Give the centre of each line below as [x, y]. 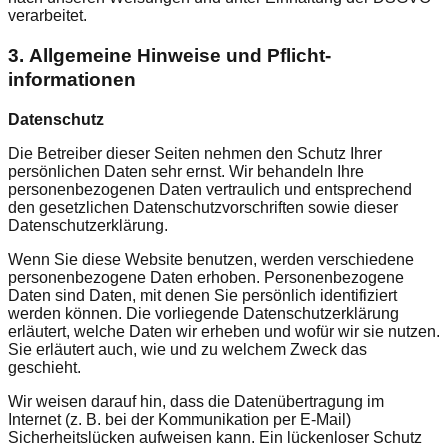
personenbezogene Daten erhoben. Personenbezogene [206, 277]
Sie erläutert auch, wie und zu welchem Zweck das [187, 349]
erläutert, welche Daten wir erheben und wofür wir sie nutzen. [224, 331]
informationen [72, 80]
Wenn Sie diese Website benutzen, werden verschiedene [211, 259]
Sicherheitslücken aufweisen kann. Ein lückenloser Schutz [215, 437]
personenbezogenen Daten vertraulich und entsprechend [210, 189]
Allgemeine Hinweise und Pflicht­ [180, 56]
